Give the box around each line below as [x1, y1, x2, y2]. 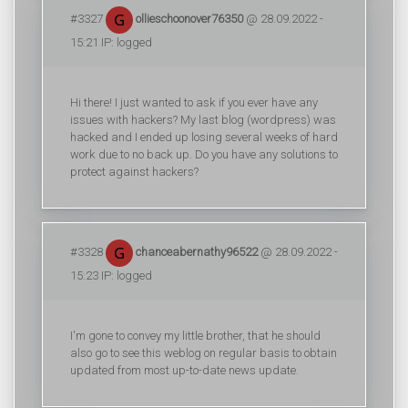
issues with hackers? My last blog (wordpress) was [70, 113, 336, 127]
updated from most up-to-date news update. [70, 363, 299, 377]
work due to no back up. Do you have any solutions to [70, 148, 338, 161]
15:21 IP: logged [70, 35, 152, 49]
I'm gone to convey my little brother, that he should [70, 329, 321, 342]
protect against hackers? [70, 165, 199, 178]
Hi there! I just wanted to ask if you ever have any [70, 96, 318, 109]
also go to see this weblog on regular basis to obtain [70, 346, 337, 360]
